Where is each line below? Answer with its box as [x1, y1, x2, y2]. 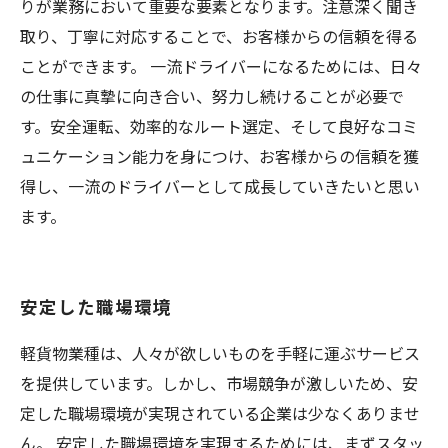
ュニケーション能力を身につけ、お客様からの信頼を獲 [20, 144, 419, 168]
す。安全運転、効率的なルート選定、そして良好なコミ [20, 114, 418, 138]
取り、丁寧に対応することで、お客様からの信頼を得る [20, 24, 418, 48]
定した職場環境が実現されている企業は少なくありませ [20, 401, 420, 425]
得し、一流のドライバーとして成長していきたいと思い [20, 174, 420, 198]
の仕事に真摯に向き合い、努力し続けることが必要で [20, 84, 404, 108]
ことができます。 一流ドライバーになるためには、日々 [20, 54, 422, 78]
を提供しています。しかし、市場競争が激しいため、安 [20, 371, 418, 395]
